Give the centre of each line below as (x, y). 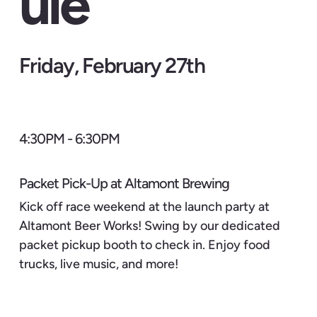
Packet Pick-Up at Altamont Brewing (124, 183)
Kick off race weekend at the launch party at (144, 207)
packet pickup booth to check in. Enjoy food (144, 245)
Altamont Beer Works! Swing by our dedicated (149, 226)
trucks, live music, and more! (98, 264)
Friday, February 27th (112, 66)
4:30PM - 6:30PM (69, 139)
